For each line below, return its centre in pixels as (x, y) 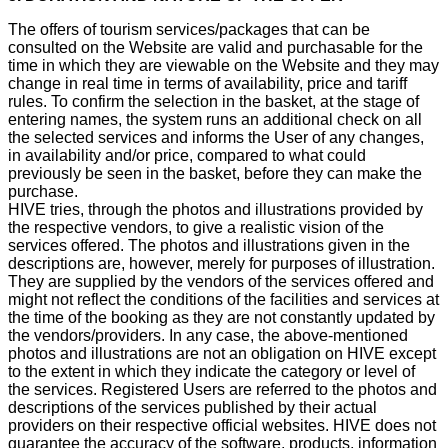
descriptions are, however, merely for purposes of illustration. (221, 263)
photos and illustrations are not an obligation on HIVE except (222, 353)
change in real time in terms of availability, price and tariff (207, 83)
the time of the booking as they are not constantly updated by (221, 317)
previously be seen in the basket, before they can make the (215, 173)
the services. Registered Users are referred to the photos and (222, 389)
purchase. (43, 191)
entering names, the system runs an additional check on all (215, 119)
